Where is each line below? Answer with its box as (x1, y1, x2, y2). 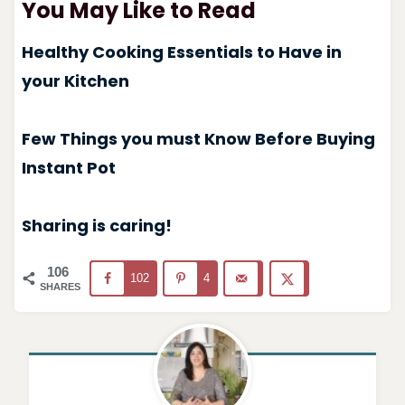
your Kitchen (21, 69, 129, 92)
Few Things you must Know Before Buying (21, 127, 375, 150)
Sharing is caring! (21, 213, 172, 237)
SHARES (39, 280, 80, 292)
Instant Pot (21, 155, 116, 179)
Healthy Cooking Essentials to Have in (21, 40, 342, 63)
